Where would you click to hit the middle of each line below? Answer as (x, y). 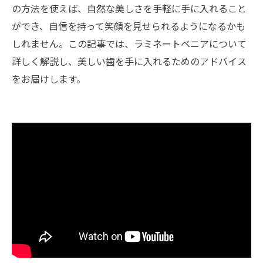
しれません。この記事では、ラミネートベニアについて (129, 43)
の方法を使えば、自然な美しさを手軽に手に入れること (129, 8)
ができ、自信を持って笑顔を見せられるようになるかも (129, 26)
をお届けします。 (49, 79)
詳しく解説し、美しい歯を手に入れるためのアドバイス (129, 61)
